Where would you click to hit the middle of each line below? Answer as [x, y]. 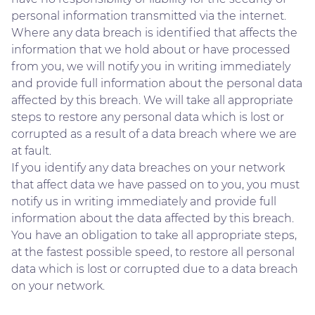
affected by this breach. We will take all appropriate [152, 100]
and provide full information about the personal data [157, 83]
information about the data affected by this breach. [153, 218]
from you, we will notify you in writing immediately [151, 66]
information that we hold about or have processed [151, 49]
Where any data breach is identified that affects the [154, 32]
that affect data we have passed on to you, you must [155, 184]
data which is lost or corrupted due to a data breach [155, 269]
